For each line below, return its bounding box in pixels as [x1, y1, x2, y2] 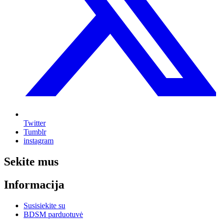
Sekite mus [4, 155, 58, 168]
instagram [24, 136, 54, 145]
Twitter [24, 118, 46, 127]
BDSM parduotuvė [24, 210, 83, 219]
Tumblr [24, 127, 46, 136]
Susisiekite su [24, 201, 65, 210]
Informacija [4, 178, 64, 191]
